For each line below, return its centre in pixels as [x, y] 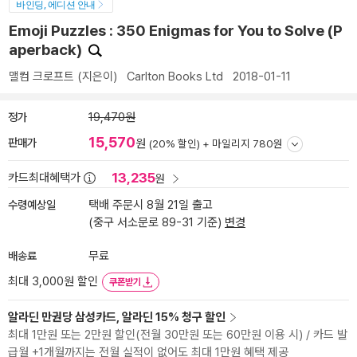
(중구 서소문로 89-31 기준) [157, 222]
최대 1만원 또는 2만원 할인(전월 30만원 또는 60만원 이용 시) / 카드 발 [178, 335]
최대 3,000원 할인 [53, 281]
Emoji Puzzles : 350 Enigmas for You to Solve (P [176, 31]
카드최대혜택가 [44, 178]
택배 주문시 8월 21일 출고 [151, 205]
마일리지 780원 [247, 143]
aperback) [47, 50]
